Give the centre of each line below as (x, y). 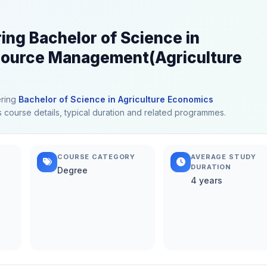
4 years (207, 180)
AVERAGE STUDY (223, 156)
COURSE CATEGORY (97, 156)
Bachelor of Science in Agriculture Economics (116, 99)
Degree (72, 170)
